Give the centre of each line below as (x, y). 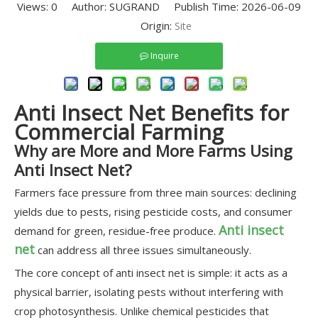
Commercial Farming (119, 132)
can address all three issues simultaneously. (143, 250)
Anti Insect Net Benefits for (152, 113)
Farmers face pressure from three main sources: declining (155, 192)
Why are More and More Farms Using (153, 151)
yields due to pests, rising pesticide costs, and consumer (153, 212)
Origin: (150, 26)
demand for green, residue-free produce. (116, 231)
